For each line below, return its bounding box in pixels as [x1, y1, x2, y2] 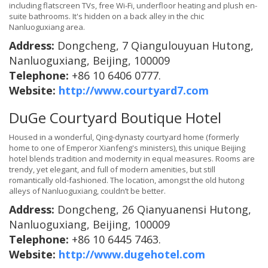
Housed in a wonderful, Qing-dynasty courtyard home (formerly [9, 132, 239, 143]
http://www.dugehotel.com [59, 247, 205, 262]
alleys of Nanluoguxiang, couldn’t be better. [9, 185, 166, 197]
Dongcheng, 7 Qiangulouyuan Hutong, [57, 38, 254, 53]
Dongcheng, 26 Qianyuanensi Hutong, [57, 202, 251, 217]
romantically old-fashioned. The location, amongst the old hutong [9, 175, 244, 186]
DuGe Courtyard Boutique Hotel [9, 108, 221, 128]
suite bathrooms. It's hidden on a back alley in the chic [9, 11, 204, 22]
